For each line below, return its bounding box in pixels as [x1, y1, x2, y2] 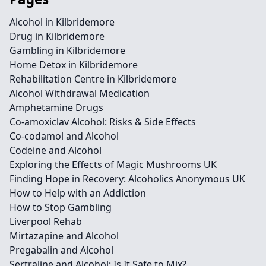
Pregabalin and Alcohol [9, 243, 113, 256]
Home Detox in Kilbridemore [9, 58, 138, 71]
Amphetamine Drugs [9, 101, 103, 114]
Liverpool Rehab [9, 215, 82, 228]
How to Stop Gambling [9, 201, 112, 214]
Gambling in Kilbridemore [9, 44, 125, 57]
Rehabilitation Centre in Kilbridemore [9, 72, 176, 85]
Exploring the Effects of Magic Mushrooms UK [9, 158, 217, 171]
